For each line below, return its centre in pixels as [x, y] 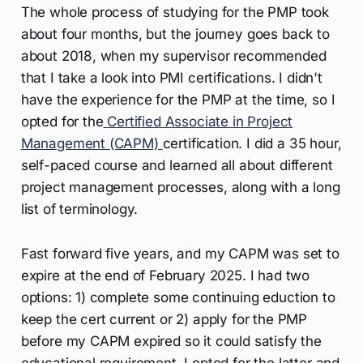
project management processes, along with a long [180, 187]
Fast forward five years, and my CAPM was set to [180, 253]
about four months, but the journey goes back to [175, 34]
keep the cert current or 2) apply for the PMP [164, 319]
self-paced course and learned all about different [177, 165]
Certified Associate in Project [198, 121]
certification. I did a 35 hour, [252, 143]
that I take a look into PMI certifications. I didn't [171, 77]
